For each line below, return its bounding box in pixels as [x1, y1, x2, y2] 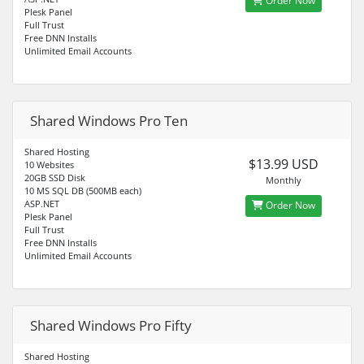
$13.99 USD [248, 154, 318, 173]
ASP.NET [24, 197, 59, 210]
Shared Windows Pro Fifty [30, 315, 192, 335]
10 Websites [24, 158, 74, 171]
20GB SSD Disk [24, 171, 85, 184]
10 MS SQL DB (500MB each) [24, 184, 141, 197]
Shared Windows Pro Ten [30, 110, 188, 130]
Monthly [265, 173, 301, 186]
